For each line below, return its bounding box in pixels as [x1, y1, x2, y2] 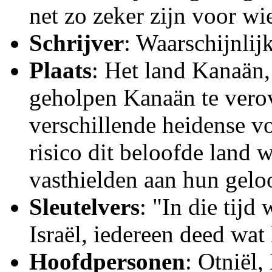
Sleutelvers [29, 194, 140, 220]
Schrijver [29, 30, 124, 56]
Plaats [29, 57, 92, 83]
